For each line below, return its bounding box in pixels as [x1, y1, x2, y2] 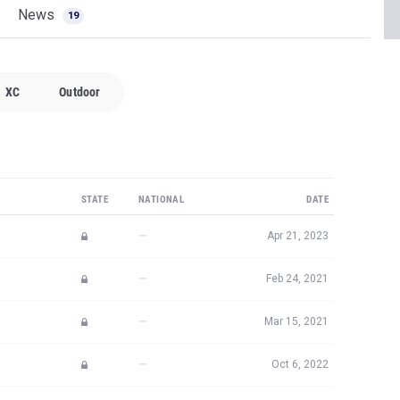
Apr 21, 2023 [267, 229, 329, 242]
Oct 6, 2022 [271, 358, 329, 371]
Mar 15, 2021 [264, 315, 329, 328]
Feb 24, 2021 [266, 272, 329, 285]
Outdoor [59, 85, 101, 99]
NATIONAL [138, 194, 185, 205]
